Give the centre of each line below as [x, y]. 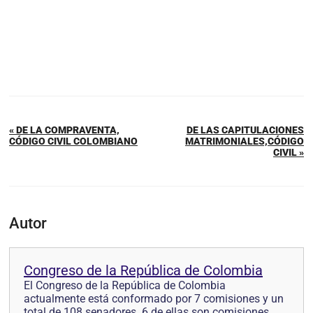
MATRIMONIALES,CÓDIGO [245, 141]
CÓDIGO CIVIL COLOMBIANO [73, 141]
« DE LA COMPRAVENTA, [64, 130]
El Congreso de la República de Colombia [125, 285]
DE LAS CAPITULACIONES [245, 130]
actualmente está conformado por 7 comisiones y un [154, 298]
